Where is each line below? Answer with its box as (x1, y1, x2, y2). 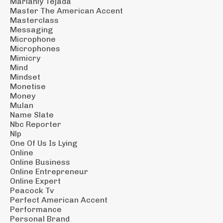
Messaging (10, 24, 53, 34)
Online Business (10, 157, 70, 167)
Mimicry (10, 53, 40, 63)
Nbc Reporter (10, 119, 61, 129)
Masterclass (10, 15, 59, 25)
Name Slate (10, 110, 54, 119)
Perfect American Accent (10, 195, 108, 205)
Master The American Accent (10, 5, 123, 15)
